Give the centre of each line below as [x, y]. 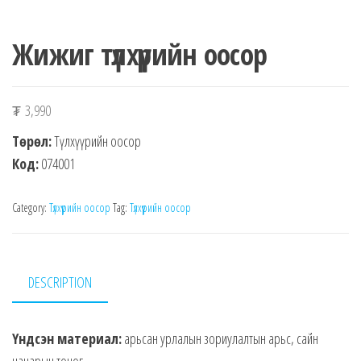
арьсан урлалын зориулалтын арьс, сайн [220, 338]
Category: [31, 208]
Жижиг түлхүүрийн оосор [140, 55]
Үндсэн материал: [67, 338]
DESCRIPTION [60, 282]
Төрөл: [32, 141]
